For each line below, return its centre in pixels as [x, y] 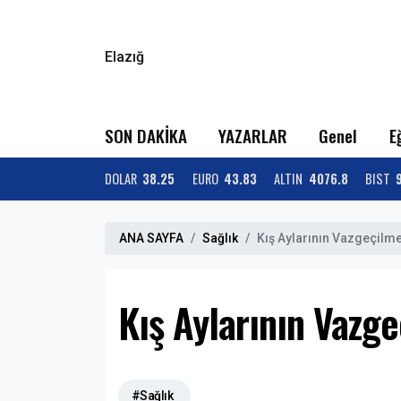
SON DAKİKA [146, 136]
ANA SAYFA [151, 238]
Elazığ [124, 57]
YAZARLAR [253, 136]
